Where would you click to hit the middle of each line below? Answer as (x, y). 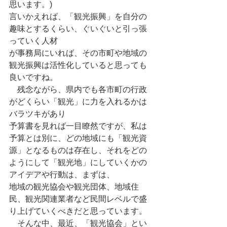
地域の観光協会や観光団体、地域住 (74, 187)
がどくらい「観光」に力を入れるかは (78, 102)
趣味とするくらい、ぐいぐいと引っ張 (78, 29)
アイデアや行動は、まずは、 (62, 175)
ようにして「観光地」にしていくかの (78, 162)
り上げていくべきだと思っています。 (78, 211)
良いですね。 (33, 77)
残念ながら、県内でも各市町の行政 (78, 89)
